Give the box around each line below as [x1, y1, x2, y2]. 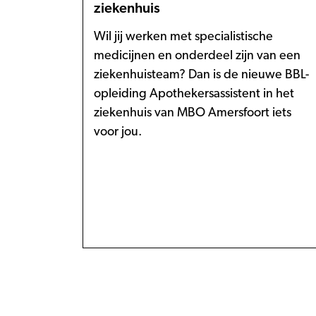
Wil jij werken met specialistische [94, 30, 273, 43]
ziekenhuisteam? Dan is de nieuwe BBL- [94, 68, 309, 81]
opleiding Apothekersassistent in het [94, 87, 294, 100]
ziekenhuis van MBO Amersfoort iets [94, 107, 291, 119]
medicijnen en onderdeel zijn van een [94, 49, 300, 62]
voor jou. [94, 126, 142, 138]
